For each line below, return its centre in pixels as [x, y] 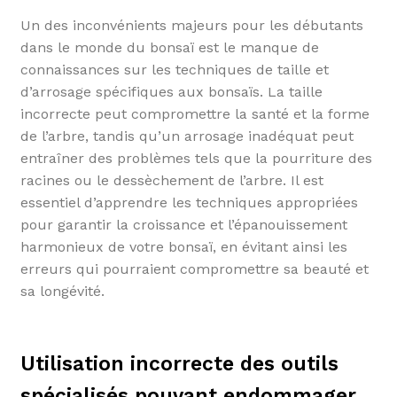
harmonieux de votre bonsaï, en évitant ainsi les [183, 247]
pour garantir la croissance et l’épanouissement [183, 225]
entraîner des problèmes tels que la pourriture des [196, 159]
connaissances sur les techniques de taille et [174, 70]
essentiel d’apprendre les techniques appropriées [189, 203]
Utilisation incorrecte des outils [179, 364]
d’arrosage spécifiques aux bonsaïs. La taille [171, 92]
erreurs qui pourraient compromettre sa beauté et [194, 269]
